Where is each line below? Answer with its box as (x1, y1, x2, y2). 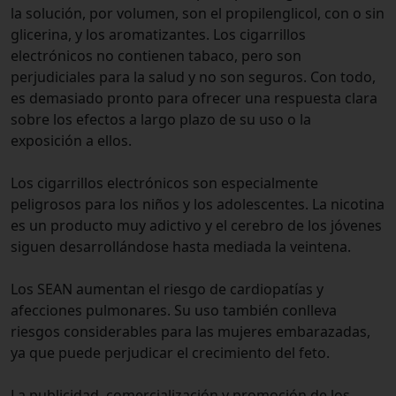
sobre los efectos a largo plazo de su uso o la (11, 110, 311, 130)
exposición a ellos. (11, 131, 132, 151)
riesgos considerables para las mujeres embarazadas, (11, 322, 370, 342)
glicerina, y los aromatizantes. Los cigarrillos (11, 25, 306, 45)
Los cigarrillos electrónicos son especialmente (11, 173, 318, 194)
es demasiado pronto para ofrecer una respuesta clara (11, 88, 377, 109)
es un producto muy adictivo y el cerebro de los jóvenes (11, 216, 382, 236)
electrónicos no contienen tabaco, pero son (11, 46, 301, 66)
